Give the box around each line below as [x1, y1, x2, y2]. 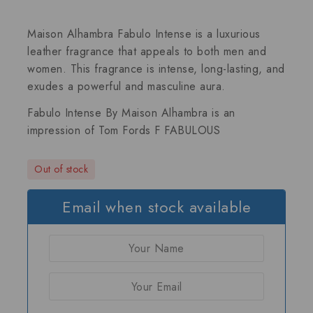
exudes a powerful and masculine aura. [27, 78, 226, 94]
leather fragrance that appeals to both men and [27, 43, 266, 59]
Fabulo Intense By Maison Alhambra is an [27, 104, 235, 121]
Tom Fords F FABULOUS [99, 122, 220, 138]
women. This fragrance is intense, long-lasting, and [27, 60, 285, 77]
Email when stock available [62, 195, 251, 218]
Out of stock [34, 161, 88, 176]
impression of [27, 122, 99, 138]
